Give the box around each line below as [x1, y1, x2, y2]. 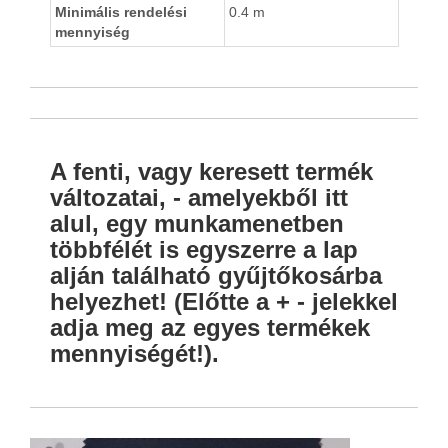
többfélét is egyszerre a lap [50, 236, 358, 264]
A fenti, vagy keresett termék [50, 158, 373, 186]
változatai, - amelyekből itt [50, 184, 348, 212]
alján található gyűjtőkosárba [50, 262, 382, 290]
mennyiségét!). [50, 340, 219, 368]
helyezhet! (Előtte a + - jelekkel [50, 288, 398, 316]
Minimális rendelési [55, 4, 187, 21]
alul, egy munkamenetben [50, 210, 344, 238]
